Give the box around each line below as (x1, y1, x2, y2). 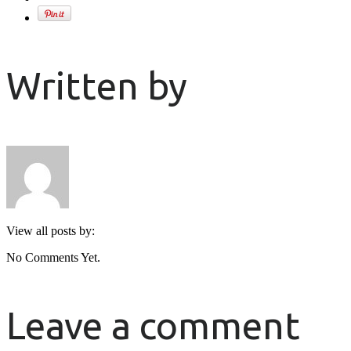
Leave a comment (6, 303, 300, 346)
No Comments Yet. (6, 250, 100, 264)
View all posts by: (6, 223, 95, 237)
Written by (6, 63, 187, 107)
